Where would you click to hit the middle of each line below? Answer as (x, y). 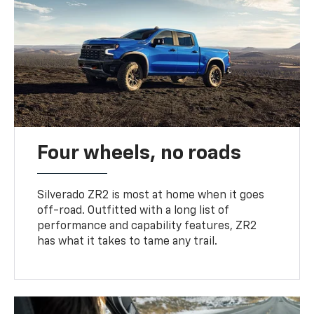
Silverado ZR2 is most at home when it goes (151, 195)
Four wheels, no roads (139, 153)
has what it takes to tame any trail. (128, 241)
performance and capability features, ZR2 (147, 226)
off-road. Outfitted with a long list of (133, 211)
